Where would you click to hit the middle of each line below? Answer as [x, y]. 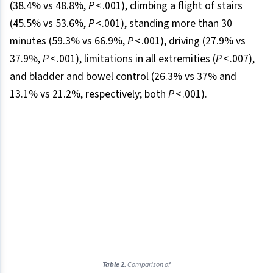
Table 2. [115, 264]
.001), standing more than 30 [167, 24]
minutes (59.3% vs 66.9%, [69, 41]
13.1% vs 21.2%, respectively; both [89, 94]
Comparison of [148, 264]
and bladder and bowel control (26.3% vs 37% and [123, 77]
